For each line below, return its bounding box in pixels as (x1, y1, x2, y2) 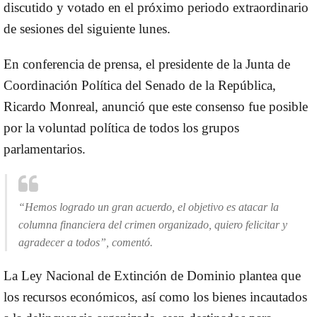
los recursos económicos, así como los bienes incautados (4, 289, 307, 304)
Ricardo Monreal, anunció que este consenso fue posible (4, 98, 308, 114)
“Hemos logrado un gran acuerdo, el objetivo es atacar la (18, 200, 279, 213)
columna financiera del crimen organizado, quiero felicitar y (18, 218, 287, 231)
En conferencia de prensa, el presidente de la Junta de (4, 56, 290, 71)
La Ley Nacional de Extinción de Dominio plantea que (4, 267, 301, 283)
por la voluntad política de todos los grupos (4, 120, 239, 135)
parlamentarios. (4, 141, 86, 156)
